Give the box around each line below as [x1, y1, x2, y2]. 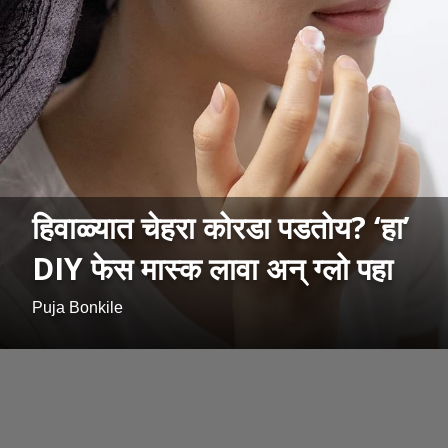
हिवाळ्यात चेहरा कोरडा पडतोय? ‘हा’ [32, 207, 410, 249]
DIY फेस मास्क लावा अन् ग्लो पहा [32, 248, 393, 290]
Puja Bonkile [32, 299, 123, 317]
